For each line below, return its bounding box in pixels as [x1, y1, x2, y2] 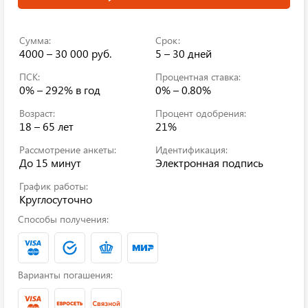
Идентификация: [155, 143, 228, 156]
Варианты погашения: [18, 268, 113, 281]
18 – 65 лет [19, 119, 74, 133]
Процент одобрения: [155, 107, 246, 120]
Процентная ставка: [155, 70, 241, 83]
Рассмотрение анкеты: [19, 143, 116, 156]
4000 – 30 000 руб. [19, 46, 111, 60]
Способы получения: [18, 212, 109, 225]
